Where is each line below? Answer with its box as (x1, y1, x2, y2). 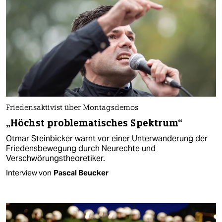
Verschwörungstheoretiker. (6, 153, 105, 164)
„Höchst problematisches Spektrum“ (6, 116, 183, 129)
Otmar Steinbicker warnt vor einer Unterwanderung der (6, 133, 208, 144)
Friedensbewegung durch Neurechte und (6, 143, 156, 154)
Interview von (6, 167, 52, 177)
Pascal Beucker (54, 167, 109, 177)
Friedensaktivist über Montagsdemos (6, 104, 138, 112)
